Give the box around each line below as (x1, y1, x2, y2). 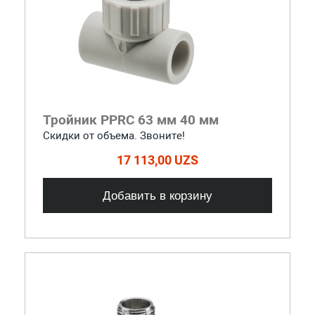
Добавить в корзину (103, 188, 212, 202)
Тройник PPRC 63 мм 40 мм (42, 111, 219, 128)
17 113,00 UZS (117, 152, 198, 167)
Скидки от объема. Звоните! (42, 129, 185, 142)
